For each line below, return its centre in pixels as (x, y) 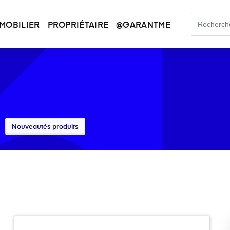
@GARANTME (143, 24)
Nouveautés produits (45, 126)
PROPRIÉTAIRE (78, 24)
